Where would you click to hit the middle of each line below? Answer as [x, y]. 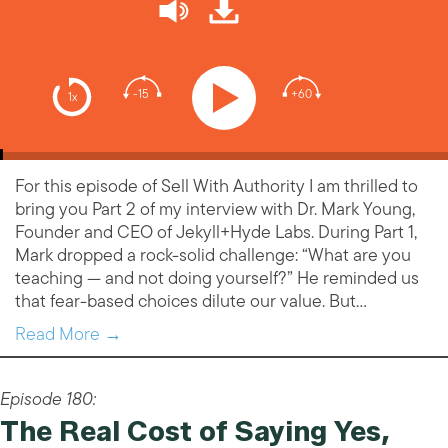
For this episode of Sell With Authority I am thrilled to [216, 186]
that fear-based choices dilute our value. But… [191, 301]
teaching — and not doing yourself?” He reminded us [217, 278]
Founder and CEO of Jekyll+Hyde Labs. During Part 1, [216, 232]
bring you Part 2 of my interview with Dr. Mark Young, [215, 209]
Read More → [68, 334]
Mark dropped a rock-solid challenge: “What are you [213, 255]
